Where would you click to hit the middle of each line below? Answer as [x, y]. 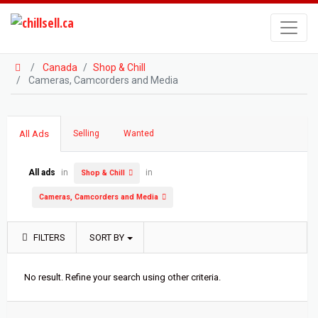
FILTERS [49, 237]
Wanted [139, 133]
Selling [86, 133]
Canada [60, 67]
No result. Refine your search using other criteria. [122, 277]
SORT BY [107, 237]
